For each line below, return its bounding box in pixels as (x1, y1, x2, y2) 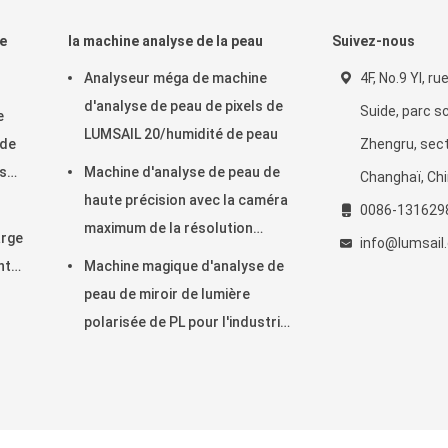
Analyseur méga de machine (84, 70, 267, 86)
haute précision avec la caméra (84, 192, 288, 208)
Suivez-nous (332, 33, 415, 49)
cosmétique (84, 342, 163, 358)
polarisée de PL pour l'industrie (84, 314, 288, 330)
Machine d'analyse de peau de (84, 164, 280, 180)
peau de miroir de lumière (84, 286, 250, 302)
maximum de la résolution (84, 220, 253, 236)
